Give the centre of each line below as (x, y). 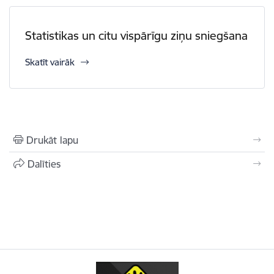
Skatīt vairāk (50, 62)
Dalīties (44, 164)
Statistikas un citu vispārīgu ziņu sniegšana (136, 35)
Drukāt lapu (52, 140)
